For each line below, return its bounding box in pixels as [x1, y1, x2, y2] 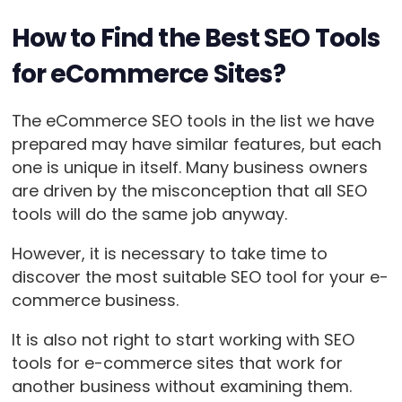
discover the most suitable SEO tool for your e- [11, 265, 389, 288]
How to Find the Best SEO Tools [11, 20, 380, 56]
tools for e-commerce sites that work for [11, 351, 343, 374]
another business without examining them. [11, 374, 352, 398]
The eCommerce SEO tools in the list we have [11, 109, 374, 132]
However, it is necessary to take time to [11, 241, 328, 265]
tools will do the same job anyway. [11, 202, 287, 225]
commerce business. [11, 288, 179, 311]
